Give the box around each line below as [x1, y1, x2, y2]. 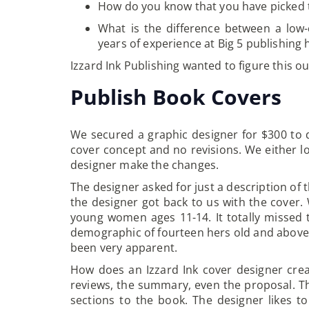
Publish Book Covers [70, 83, 281, 112]
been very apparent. [70, 240, 178, 256]
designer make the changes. [70, 157, 219, 173]
